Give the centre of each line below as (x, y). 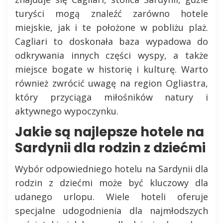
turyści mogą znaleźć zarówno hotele (111, 13)
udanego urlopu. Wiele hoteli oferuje (111, 197)
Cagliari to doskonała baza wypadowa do (111, 41)
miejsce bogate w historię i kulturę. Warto (111, 69)
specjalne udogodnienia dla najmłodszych (111, 211)
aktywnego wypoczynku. (67, 111)
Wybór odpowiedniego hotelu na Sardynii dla (111, 169)
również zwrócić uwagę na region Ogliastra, (111, 83)
